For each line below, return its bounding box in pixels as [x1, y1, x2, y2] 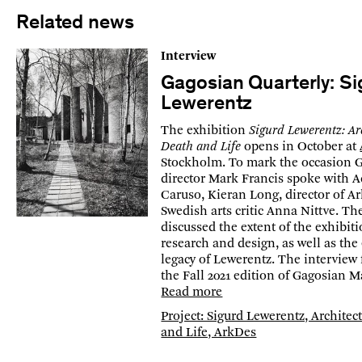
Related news [16, 13, 134, 34]
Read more [161, 285, 223, 299]
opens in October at [241, 140, 360, 154]
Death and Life [161, 140, 242, 154]
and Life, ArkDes [161, 326, 257, 339]
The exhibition [161, 124, 250, 137]
